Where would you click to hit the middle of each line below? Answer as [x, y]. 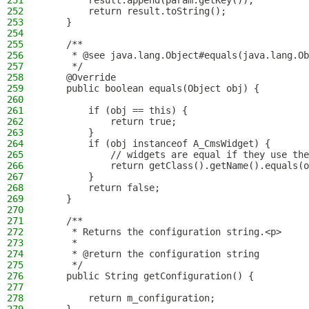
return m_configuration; [130, 298]
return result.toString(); [135, 11]
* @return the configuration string [152, 254]
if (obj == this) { [116, 110]
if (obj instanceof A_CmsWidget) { [157, 143]
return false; [102, 188]
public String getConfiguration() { [149, 276]
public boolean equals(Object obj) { [152, 88]
